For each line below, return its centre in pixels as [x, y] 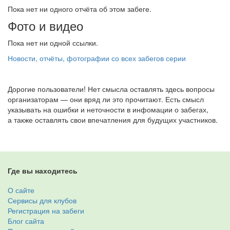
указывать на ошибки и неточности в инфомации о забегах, [108, 109]
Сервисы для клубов [42, 200]
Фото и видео [45, 25]
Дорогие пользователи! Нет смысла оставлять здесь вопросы [111, 89]
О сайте [21, 190]
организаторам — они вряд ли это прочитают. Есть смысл [106, 99]
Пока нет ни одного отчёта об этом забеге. [80, 9]
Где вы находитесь [43, 170]
